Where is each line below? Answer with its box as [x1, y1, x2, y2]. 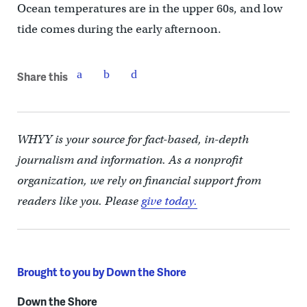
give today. [140, 194, 197, 209]
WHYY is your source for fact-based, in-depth [16, 132, 249, 147]
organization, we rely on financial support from [16, 173, 261, 188]
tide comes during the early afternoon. [16, 22, 224, 37]
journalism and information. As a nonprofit [16, 153, 243, 168]
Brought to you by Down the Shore [16, 264, 186, 280]
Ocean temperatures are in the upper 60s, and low [16, 1, 282, 16]
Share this [16, 68, 68, 84]
